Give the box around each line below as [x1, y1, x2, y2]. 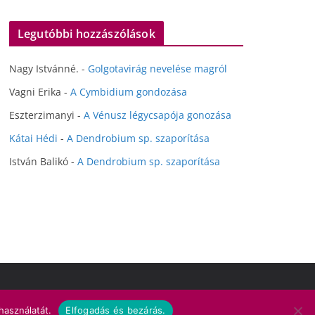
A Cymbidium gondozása [70, 85, 187, 98]
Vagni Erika [9, 85, 61, 98]
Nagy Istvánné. [9, 62, 79, 75]
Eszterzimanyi [9, 108, 75, 122]
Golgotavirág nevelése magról [88, 62, 227, 75]
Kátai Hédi [9, 131, 58, 145]
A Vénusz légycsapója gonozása [84, 108, 231, 122]
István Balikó [9, 155, 68, 168]
